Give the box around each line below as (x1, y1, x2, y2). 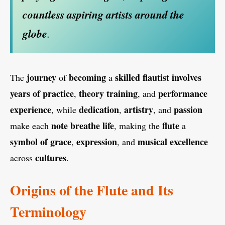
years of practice (10, 87, 74, 100)
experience (10, 103, 51, 117)
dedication (79, 103, 119, 117)
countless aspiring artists (23, 7, 133, 23)
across (10, 152, 35, 164)
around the (135, 7, 184, 23)
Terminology (10, 201, 86, 222)
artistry (124, 103, 153, 117)
